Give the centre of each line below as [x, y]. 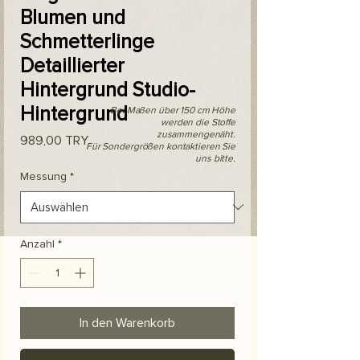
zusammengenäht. [196, 134]
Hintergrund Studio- [108, 90]
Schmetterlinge [87, 41]
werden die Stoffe [198, 122]
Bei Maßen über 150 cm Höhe [173, 110]
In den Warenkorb [127, 323]
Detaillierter [72, 65]
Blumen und [73, 17]
